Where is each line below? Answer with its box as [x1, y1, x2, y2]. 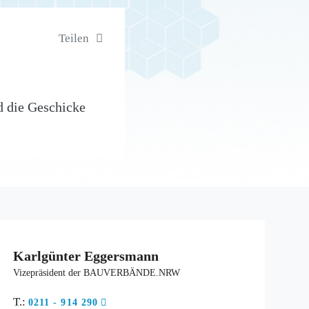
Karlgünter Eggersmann [12, 248, 159, 263]
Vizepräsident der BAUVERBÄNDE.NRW [12, 268, 180, 278]
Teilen [59, 32, 90, 45]
